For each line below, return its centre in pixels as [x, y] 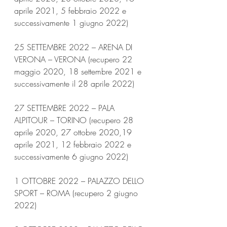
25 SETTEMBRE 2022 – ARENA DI [74, 47]
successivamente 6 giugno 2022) [71, 156]
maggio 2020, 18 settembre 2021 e [79, 71]
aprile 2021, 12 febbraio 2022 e [74, 144]
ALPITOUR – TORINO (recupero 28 [75, 120]
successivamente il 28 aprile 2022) [74, 83]
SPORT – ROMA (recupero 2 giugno [77, 193]
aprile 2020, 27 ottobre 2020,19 [74, 132]
